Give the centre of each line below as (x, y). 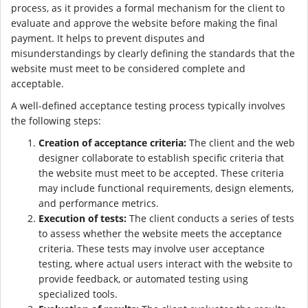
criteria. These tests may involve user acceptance (152, 248)
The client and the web (241, 142)
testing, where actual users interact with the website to (165, 263)
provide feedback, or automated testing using (143, 278)
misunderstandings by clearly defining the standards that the (153, 53)
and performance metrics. (99, 203)
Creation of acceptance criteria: (112, 142)
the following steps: (56, 120)
